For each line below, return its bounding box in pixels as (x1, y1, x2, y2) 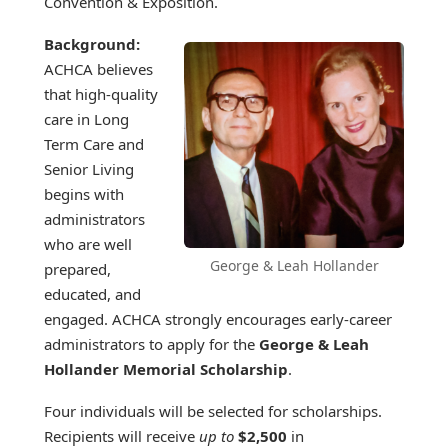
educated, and (44, 283, 141, 304)
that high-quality (44, 83, 158, 104)
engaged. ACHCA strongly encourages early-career (44, 308, 392, 329)
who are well (44, 233, 132, 254)
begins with (44, 183, 124, 204)
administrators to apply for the (44, 333, 259, 354)
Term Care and (44, 133, 144, 154)
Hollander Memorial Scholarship (44, 358, 288, 379)
